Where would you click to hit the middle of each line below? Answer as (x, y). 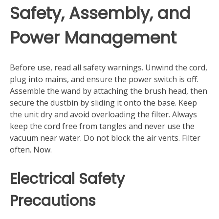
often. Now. (31, 149)
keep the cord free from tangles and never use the (102, 126)
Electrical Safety (67, 178)
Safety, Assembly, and (100, 14)
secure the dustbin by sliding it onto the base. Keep (103, 102)
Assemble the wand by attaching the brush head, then (109, 91)
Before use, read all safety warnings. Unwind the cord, (109, 67)
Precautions (53, 200)
